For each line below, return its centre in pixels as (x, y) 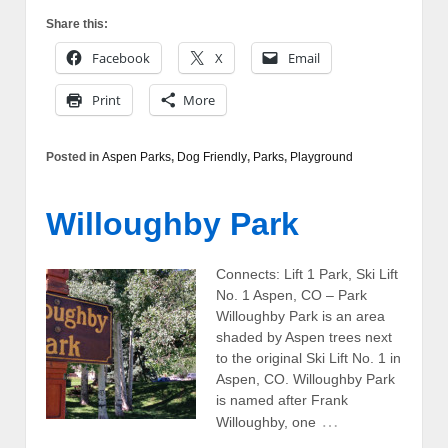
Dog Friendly (212, 156)
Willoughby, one (266, 421)
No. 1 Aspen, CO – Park (291, 294)
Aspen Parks (136, 156)
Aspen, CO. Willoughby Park (305, 378)
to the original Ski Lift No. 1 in (308, 357)
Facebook (121, 57)
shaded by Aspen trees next (304, 336)
